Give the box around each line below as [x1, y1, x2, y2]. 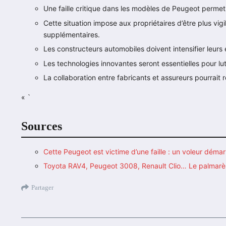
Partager [31, 183, 53, 191]
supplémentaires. [43, 30, 100, 39]
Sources [21, 120, 63, 133]
